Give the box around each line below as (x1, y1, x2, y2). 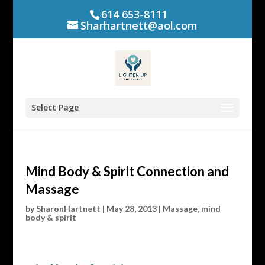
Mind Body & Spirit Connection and (25, 163, 229, 179)
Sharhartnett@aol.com (80, 18, 198, 33)
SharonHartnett (35, 203, 101, 214)
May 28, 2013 (106, 203, 157, 214)
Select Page (31, 102, 79, 113)
